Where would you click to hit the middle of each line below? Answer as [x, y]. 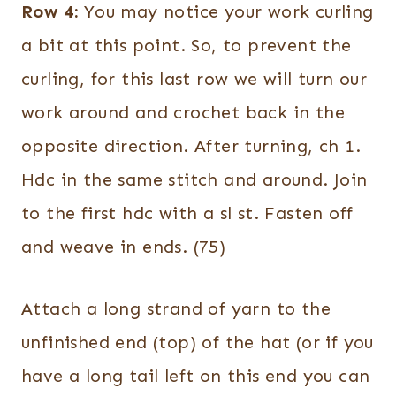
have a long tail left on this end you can [196, 376]
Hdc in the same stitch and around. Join [194, 180]
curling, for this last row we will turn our [194, 79]
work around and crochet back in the [183, 113]
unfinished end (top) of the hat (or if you [198, 343]
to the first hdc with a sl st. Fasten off [187, 213]
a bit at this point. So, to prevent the [187, 46]
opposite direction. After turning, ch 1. [191, 146]
